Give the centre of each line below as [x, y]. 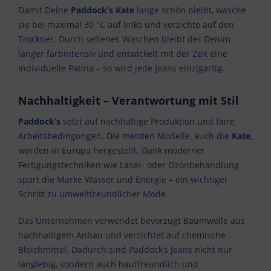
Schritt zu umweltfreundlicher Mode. [93, 194]
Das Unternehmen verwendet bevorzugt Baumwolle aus [132, 221]
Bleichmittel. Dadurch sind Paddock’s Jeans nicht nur [125, 250]
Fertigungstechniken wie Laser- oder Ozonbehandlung [129, 165]
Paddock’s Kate [103, 10]
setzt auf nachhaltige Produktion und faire [148, 122]
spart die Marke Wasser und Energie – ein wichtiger [123, 180]
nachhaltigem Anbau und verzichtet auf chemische [122, 235]
